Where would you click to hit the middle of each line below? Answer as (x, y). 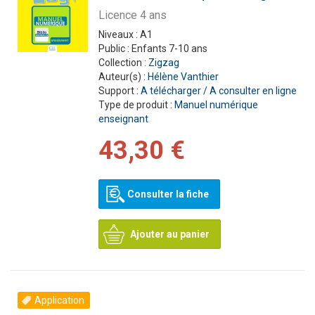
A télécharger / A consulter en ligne (218, 91)
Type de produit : (136, 105)
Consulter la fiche (168, 194)
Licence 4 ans (132, 15)
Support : (119, 91)
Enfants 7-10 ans (169, 49)
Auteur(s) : (123, 77)
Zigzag (163, 63)
